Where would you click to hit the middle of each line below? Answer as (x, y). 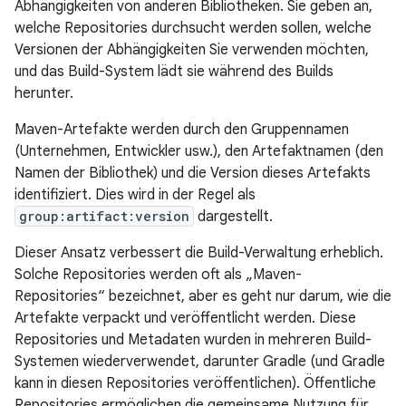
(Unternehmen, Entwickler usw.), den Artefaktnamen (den (199, 151)
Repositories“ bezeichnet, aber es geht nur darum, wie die (203, 296)
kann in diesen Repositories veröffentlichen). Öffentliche (195, 383)
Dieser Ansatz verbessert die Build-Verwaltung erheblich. (199, 253)
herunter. (44, 93)
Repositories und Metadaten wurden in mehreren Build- (193, 340)
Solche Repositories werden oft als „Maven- (158, 275)
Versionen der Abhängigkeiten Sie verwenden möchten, (192, 50)
